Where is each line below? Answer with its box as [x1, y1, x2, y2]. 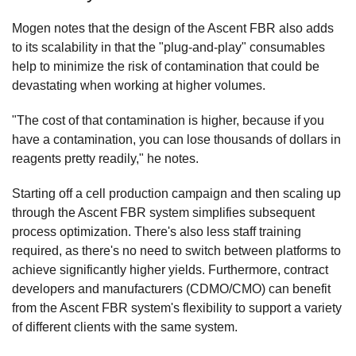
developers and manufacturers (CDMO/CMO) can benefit [12, 281, 331, 296]
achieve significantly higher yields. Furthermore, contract [12, 262, 328, 277]
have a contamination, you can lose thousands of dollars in [12, 132, 341, 146]
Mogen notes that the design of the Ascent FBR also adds [12, 21, 334, 35]
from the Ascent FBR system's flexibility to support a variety [12, 300, 342, 315]
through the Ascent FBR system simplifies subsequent [12, 205, 315, 219]
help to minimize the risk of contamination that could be [12, 59, 319, 73]
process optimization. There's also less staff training [12, 224, 301, 238]
